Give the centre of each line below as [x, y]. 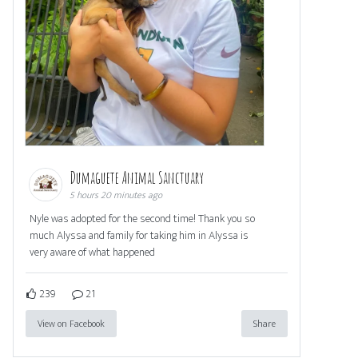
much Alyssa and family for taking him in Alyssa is [139, 236]
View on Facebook [71, 324]
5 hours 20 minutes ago [116, 195]
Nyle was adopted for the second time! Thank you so [142, 219]
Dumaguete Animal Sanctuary [138, 178]
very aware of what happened [92, 253]
